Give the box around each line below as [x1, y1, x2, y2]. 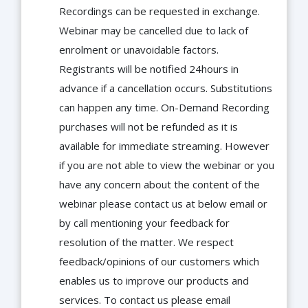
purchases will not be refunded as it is [59, 120, 238, 134]
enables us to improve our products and [59, 274, 249, 288]
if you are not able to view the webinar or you [59, 158, 274, 173]
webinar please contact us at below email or [59, 197, 267, 211]
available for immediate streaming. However [59, 139, 269, 153]
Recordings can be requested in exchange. [59, 4, 260, 19]
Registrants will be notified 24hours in [59, 62, 239, 76]
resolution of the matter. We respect [59, 235, 234, 250]
